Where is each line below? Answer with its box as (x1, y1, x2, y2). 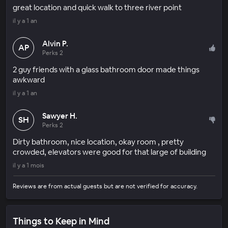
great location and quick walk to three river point (13, 2, 182, 12)
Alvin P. (42, 38, 68, 48)
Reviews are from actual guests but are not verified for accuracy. (13, 182, 197, 190)
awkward (13, 74, 45, 84)
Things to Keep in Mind (13, 215, 109, 227)
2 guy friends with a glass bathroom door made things (13, 64, 199, 74)
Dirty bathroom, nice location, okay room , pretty (13, 136, 184, 147)
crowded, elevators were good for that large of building (13, 147, 206, 157)
